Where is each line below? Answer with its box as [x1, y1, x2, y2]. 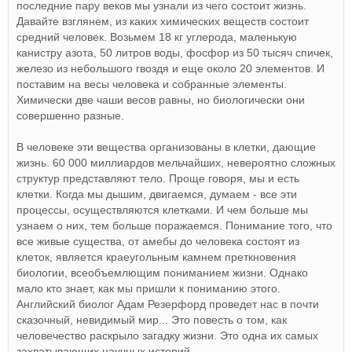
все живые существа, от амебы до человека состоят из [16, 235, 299, 247]
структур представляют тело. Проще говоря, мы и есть [16, 172, 299, 185]
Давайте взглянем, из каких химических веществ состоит [16, 15, 309, 27]
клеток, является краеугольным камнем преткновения [16, 251, 296, 263]
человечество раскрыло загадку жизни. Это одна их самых [16, 329, 318, 342]
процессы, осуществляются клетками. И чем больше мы [16, 203, 308, 216]
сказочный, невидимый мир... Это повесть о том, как [16, 313, 287, 326]
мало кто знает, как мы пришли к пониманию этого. [16, 282, 280, 295]
